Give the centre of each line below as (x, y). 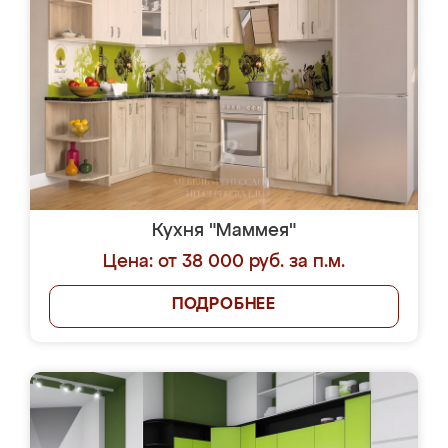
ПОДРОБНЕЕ (224, 305)
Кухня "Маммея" (224, 231)
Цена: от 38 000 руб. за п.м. (224, 262)
